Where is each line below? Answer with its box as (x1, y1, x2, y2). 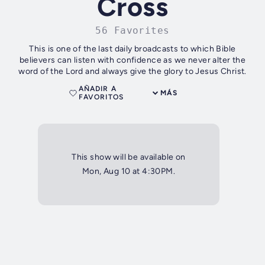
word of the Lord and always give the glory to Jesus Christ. (18, 66, 247, 77)
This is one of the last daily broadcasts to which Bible (29, 44, 236, 54)
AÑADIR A (79, 85, 117, 93)
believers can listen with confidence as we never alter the (19, 55, 246, 66)
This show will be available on (72, 152, 186, 163)
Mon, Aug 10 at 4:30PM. (82, 166, 176, 177)
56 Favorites (95, 25, 170, 37)
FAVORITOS (79, 93, 124, 102)
